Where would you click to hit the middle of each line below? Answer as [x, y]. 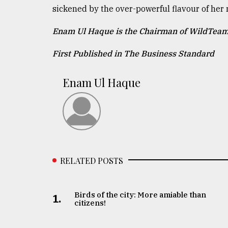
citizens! [90, 203]
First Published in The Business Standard [133, 53]
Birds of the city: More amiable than [140, 194]
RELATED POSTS [92, 160]
